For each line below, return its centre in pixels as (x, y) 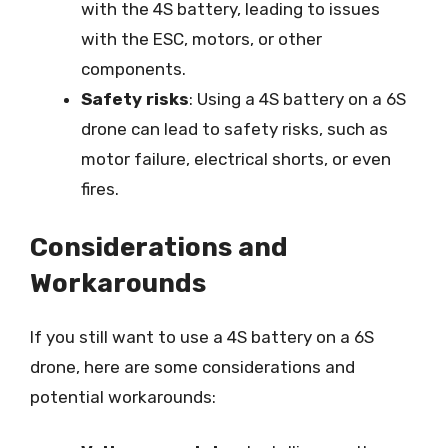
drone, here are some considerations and (192, 366)
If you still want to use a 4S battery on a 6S (202, 336)
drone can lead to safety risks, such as (234, 129)
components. (133, 69)
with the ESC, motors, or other (201, 39)
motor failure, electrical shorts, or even (236, 159)
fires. (100, 189)
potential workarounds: (123, 396)
